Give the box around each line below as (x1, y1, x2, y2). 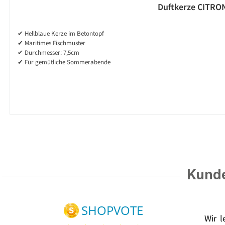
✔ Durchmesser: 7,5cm (18, 48, 79, 58)
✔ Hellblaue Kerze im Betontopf (18, 29, 104, 39)
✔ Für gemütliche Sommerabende (18, 58, 110, 67)
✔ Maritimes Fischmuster (18, 39, 85, 48)
